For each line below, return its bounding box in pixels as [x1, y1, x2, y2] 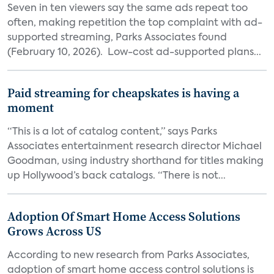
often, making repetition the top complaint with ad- [7, 18, 262, 28]
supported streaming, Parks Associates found [7, 33, 227, 43]
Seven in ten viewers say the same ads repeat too [7, 4, 248, 13]
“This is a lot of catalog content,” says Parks [7, 127, 217, 137]
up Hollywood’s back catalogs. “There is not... [7, 171, 226, 181]
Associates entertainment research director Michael [7, 142, 262, 152]
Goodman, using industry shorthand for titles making [7, 157, 264, 166]
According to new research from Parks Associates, [7, 251, 250, 261]
